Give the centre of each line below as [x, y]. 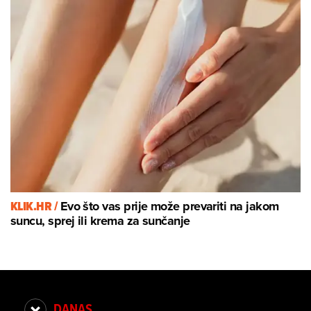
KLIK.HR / [35, 207]
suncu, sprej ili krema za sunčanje [100, 221]
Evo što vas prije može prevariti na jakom [169, 207]
